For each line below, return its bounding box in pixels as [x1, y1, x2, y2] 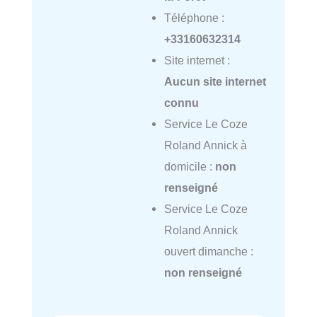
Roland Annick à [163, 139, 247, 152]
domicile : [163, 160, 215, 173]
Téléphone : [163, 11, 224, 25]
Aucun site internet [163, 75, 266, 88]
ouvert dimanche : [163, 245, 253, 258]
